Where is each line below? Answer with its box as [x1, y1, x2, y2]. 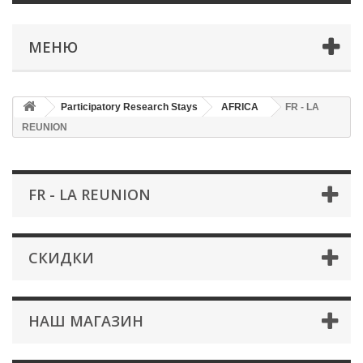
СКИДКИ [28, 248, 94, 267]
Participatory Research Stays [61, 101, 198, 113]
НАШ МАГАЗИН [28, 311, 143, 331]
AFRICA [221, 101, 258, 113]
